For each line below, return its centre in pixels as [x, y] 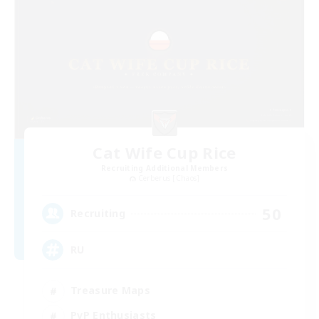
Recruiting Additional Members [164, 168]
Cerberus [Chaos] [169, 178]
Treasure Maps [110, 291]
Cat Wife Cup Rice [164, 152]
